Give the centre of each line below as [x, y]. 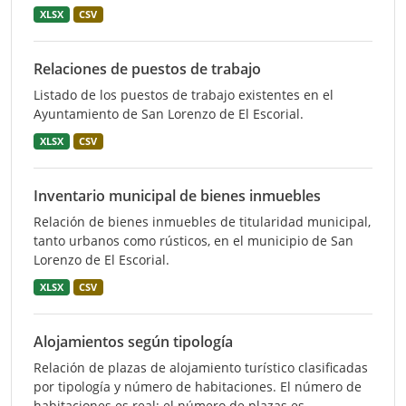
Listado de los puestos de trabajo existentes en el [184, 95]
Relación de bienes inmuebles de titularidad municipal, [202, 222]
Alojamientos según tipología [133, 342]
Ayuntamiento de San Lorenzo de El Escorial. [169, 114]
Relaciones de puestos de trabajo [147, 69]
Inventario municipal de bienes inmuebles [177, 196]
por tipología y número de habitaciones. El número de [198, 387]
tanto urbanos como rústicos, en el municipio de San [193, 241]
